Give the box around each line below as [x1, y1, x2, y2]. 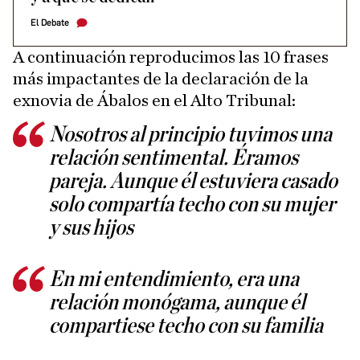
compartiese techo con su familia [49, 315, 323, 338]
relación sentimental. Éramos [49, 147, 298, 170]
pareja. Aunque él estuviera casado [49, 170, 337, 194]
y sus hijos [49, 217, 133, 240]
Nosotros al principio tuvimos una [49, 124, 332, 147]
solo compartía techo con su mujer [49, 194, 335, 217]
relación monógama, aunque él [49, 292, 305, 315]
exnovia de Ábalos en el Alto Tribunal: [13, 92, 296, 110]
